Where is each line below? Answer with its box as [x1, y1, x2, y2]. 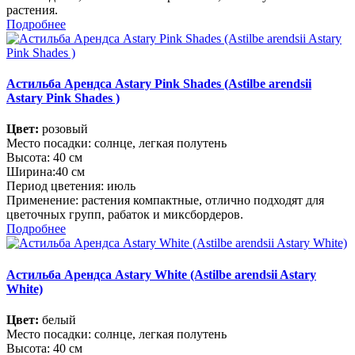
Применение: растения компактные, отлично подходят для [6, 193, 324, 208]
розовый [39, 122, 88, 136]
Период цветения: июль [6, 179, 136, 193]
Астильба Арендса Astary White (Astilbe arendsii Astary [6, 267, 316, 281]
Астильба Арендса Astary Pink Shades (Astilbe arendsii [6, 76, 311, 90]
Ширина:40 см [6, 165, 85, 179]
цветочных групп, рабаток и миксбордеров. [6, 208, 243, 222]
